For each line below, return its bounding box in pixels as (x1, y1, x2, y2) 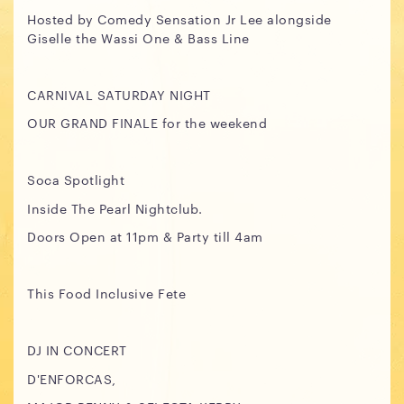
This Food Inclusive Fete (27, 284, 186, 302)
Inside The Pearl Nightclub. (27, 198, 203, 217)
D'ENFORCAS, (27, 369, 116, 388)
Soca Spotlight (27, 170, 124, 188)
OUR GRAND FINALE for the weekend (27, 114, 267, 132)
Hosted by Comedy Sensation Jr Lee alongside (27, 9, 332, 28)
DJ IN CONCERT (27, 341, 127, 359)
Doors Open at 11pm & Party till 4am (27, 227, 263, 245)
